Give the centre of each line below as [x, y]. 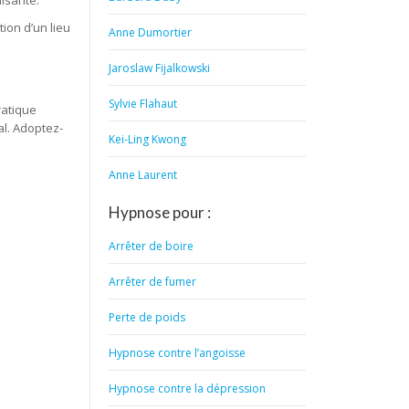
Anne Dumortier [151, 32]
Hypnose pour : [160, 212]
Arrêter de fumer [153, 282]
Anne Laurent [143, 175]
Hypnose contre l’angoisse [178, 353]
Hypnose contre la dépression [188, 388]
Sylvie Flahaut [143, 104]
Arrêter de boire [152, 246]
